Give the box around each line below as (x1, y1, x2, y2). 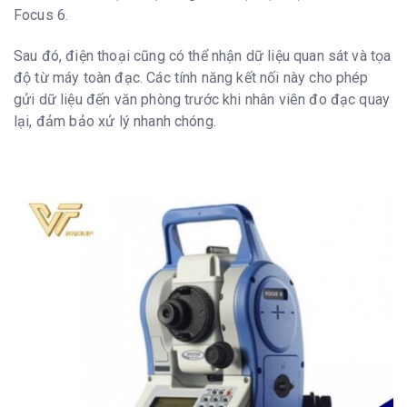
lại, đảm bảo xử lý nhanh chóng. (14, 112, 216, 130)
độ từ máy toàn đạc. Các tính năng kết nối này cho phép (14, 68, 369, 86)
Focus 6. (14, 5, 69, 24)
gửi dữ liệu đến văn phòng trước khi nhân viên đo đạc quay (14, 90, 391, 108)
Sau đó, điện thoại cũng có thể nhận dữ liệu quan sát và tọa (14, 46, 392, 65)
